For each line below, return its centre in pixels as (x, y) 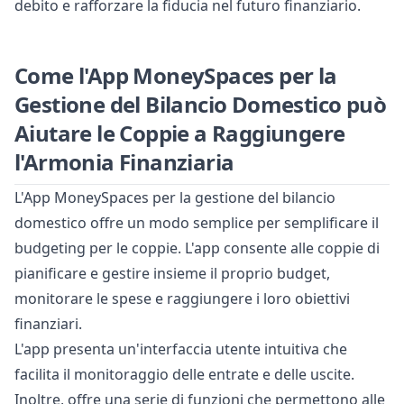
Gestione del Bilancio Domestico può (200, 105)
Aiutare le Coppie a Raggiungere (180, 133)
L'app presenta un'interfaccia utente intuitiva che (181, 349)
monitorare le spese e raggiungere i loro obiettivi (182, 299)
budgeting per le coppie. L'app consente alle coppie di (197, 248)
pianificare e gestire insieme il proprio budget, (172, 274)
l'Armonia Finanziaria (124, 162)
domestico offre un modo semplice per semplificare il (197, 223)
